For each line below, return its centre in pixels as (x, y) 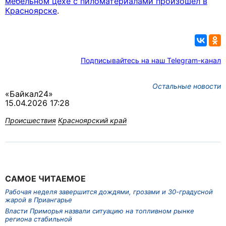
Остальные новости (187, 86)
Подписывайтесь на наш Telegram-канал (151, 61)
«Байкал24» (29, 94)
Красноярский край (92, 121)
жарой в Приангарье (39, 200)
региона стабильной (39, 219)
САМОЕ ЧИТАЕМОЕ (45, 179)
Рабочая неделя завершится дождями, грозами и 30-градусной (109, 191)
